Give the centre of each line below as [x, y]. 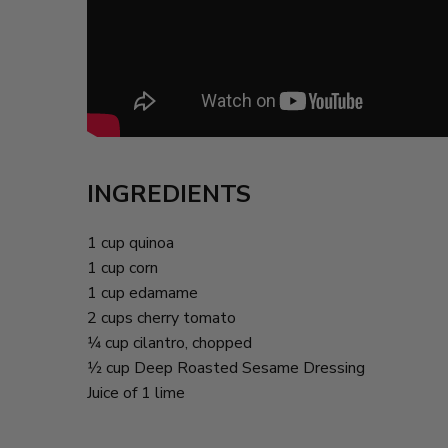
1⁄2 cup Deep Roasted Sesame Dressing [228, 368]
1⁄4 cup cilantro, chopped [171, 343]
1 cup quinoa [132, 243]
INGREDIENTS [169, 194]
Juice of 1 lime [136, 393]
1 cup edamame [144, 293]
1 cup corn [124, 268]
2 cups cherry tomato [163, 318]
